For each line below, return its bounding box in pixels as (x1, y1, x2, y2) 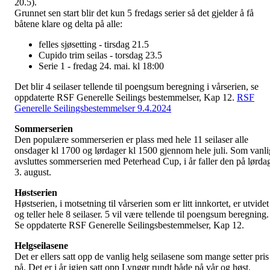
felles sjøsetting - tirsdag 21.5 (39, 39, 149, 50)
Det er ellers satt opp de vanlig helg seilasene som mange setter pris (14, 251, 269, 262)
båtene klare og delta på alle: (14, 19, 122, 30)
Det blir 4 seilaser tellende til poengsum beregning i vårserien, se (14, 81, 259, 92)
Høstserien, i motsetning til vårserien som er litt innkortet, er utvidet (14, 198, 269, 209)
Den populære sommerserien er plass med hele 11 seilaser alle (14, 134, 248, 145)
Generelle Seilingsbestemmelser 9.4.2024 (14, 103, 171, 114)
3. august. (14, 167, 51, 178)
